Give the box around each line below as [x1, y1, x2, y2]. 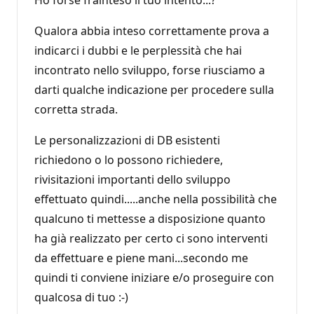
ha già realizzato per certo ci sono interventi [34, 230, 268, 246]
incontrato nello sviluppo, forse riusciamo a [34, 62, 265, 78]
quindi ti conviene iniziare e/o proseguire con [34, 269, 274, 285]
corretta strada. [34, 101, 118, 117]
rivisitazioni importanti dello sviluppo [34, 171, 231, 187]
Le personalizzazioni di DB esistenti [34, 132, 220, 148]
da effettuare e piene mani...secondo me [34, 250, 248, 266]
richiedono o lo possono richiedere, [34, 151, 223, 168]
